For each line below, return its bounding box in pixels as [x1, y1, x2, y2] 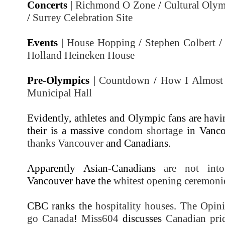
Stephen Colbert [145, 37, 216, 48]
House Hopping [66, 37, 136, 48]
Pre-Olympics [27, 74, 89, 86]
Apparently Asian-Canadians [27, 162, 164, 174]
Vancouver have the [27, 175, 114, 186]
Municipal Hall [27, 87, 92, 98]
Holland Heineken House [27, 49, 135, 61]
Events [27, 37, 58, 48]
